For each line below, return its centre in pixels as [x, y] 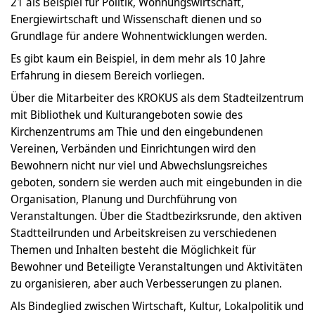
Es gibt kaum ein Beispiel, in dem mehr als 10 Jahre [138, 59]
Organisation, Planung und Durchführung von [124, 199]
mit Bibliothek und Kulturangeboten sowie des [127, 115]
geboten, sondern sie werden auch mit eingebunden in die [156, 182]
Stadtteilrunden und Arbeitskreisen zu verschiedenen [143, 233]
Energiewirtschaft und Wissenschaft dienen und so [136, 19]
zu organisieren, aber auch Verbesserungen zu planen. [146, 284]
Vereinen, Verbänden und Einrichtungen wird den [133, 149]
